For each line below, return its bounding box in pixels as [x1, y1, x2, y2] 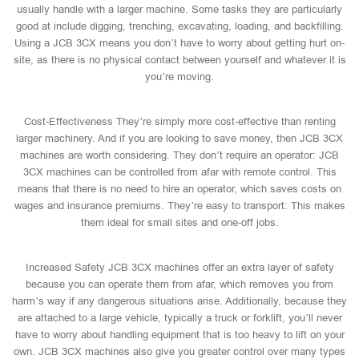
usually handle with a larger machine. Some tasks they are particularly [17, 3, 342, 15]
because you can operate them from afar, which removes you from [26, 278, 333, 290]
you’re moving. [145, 71, 214, 83]
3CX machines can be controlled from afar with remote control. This [22, 166, 337, 178]
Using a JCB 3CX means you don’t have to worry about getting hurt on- [14, 37, 345, 49]
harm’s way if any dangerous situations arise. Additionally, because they [12, 295, 347, 307]
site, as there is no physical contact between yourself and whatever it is [13, 54, 346, 66]
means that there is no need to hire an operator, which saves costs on [18, 183, 341, 195]
